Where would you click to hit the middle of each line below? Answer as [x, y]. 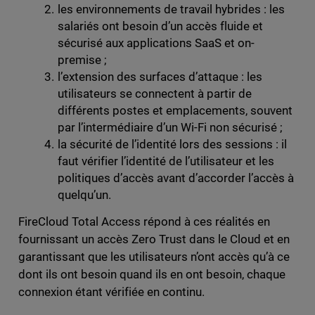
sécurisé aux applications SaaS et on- [156, 43]
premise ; [82, 59]
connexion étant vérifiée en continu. [111, 291]
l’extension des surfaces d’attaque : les [160, 76]
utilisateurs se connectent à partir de [155, 93]
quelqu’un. [84, 194]
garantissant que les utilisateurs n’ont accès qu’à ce [154, 256]
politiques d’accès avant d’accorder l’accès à [176, 178]
